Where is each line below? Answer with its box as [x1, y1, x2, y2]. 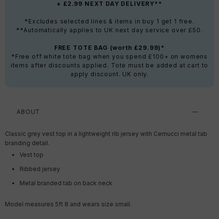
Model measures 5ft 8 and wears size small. [5, 200, 131, 208]
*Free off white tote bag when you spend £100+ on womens [11, 53, 208, 61]
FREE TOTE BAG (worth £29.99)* [54, 44, 165, 52]
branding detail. [5, 139, 49, 147]
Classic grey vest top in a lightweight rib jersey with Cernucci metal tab [5, 130, 207, 138]
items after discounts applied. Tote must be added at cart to [10, 62, 209, 69]
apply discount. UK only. [70, 70, 149, 78]
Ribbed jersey [20, 165, 60, 173]
